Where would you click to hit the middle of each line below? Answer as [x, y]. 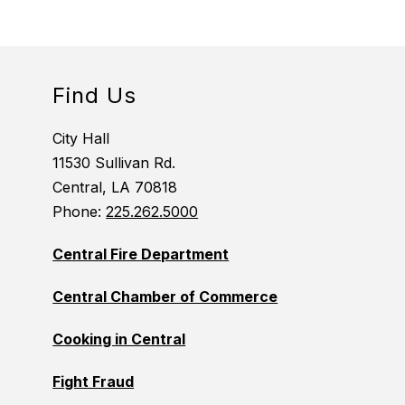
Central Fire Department [141, 254]
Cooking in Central [119, 339]
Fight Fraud [94, 382]
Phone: [80, 212]
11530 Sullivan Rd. [114, 163]
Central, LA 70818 [115, 188]
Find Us [95, 96]
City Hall [81, 139]
